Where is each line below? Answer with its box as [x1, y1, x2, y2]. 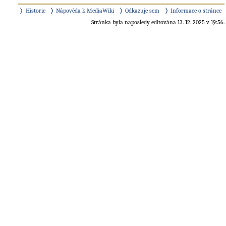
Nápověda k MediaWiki [56, 7, 115, 14]
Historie [25, 7, 45, 14]
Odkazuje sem [125, 7, 160, 14]
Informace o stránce [171, 7, 222, 14]
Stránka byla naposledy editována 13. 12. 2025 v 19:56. [91, 19, 224, 26]
